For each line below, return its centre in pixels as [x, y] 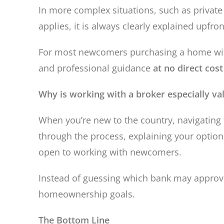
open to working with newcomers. [110, 152]
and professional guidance [96, 68]
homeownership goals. [87, 194]
